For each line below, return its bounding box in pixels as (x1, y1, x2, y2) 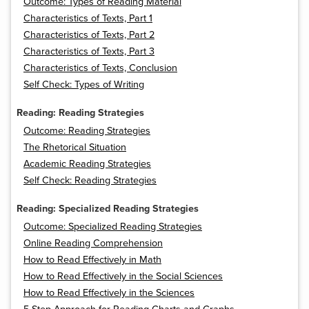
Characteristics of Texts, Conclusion (23, 62, 177, 74)
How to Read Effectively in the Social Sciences (23, 270, 223, 283)
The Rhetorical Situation (23, 141, 126, 154)
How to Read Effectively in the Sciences (23, 287, 195, 299)
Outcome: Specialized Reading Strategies (23, 221, 202, 233)
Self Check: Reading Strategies (23, 175, 157, 187)
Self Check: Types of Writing (23, 79, 144, 91)
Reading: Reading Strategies (17, 107, 144, 119)
